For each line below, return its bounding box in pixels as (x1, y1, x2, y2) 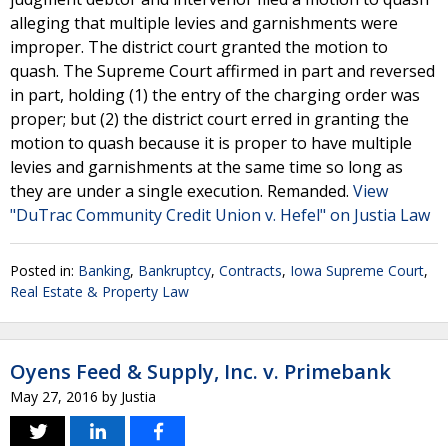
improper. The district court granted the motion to (10, 36, 388, 58)
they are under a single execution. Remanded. (10, 180, 353, 202)
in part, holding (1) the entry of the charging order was (10, 84, 420, 106)
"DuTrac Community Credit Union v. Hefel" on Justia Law (10, 204, 430, 226)
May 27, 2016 (10, 387, 98, 406)
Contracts (219, 261, 282, 280)
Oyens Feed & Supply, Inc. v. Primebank (10, 358, 391, 385)
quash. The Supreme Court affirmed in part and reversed (10, 60, 435, 82)
